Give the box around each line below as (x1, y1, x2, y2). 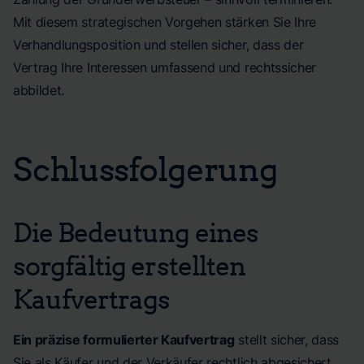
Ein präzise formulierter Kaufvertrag (13, 331, 235, 348)
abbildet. (13, 82, 65, 98)
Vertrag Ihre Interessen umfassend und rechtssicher (13, 59, 316, 76)
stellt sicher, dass (234, 331, 340, 348)
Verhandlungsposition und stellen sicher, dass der (13, 37, 304, 53)
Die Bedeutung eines (13, 215, 258, 248)
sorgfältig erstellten (13, 249, 245, 281)
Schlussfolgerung (13, 148, 278, 188)
